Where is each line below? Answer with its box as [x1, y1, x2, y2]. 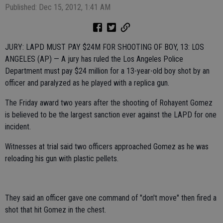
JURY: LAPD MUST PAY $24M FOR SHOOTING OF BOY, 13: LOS [5, 42, 204, 52]
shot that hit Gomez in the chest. [5, 205, 106, 215]
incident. [5, 122, 31, 131]
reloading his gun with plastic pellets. [5, 154, 118, 163]
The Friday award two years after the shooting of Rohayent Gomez [5, 98, 213, 108]
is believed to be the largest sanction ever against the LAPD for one [5, 110, 217, 119]
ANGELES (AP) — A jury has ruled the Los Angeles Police [5, 54, 183, 64]
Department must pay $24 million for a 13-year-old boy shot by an [5, 66, 210, 76]
